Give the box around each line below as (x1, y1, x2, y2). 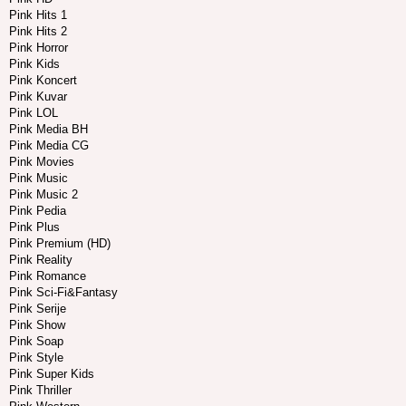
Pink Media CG (9, 139, 89, 153)
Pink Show (9, 318, 65, 333)
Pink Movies (9, 155, 74, 169)
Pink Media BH (9, 122, 88, 137)
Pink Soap (9, 334, 63, 349)
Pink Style (9, 351, 63, 365)
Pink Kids (9, 57, 60, 72)
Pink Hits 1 (9, 8, 67, 23)
